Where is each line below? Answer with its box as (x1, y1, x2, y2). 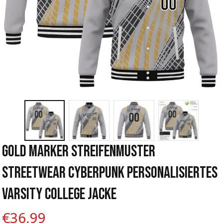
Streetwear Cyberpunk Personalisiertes (2, 163, 218, 183)
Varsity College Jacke (2, 184, 116, 204)
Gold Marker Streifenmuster (2, 141, 155, 161)
